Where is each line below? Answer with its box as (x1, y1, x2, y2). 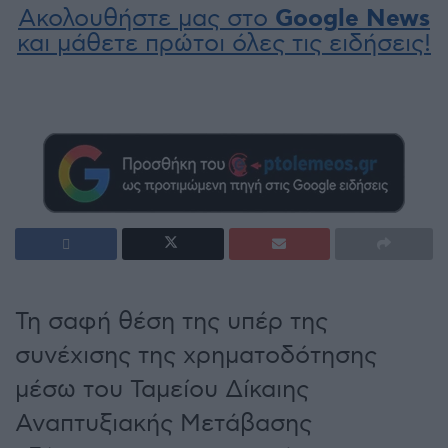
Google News (275, 4, 430, 36)
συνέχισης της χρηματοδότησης (15, 340, 377, 370)
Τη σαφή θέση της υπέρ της (15, 306, 328, 336)
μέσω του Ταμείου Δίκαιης (15, 374, 309, 404)
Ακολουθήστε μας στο (18, 4, 275, 34)
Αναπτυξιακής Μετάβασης (15, 408, 312, 438)
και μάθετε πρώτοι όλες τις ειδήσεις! (17, 29, 431, 59)
